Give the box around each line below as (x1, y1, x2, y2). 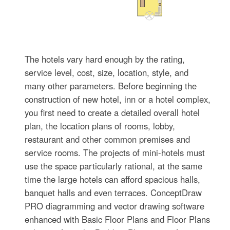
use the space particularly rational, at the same (25, 160, 203, 172)
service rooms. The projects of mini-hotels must (25, 146, 205, 159)
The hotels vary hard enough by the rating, (25, 53, 185, 66)
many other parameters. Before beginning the (25, 80, 197, 92)
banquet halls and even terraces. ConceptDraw (25, 186, 202, 199)
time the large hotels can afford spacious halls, (25, 173, 201, 186)
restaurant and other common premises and (25, 133, 190, 146)
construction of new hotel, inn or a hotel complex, (25, 93, 211, 106)
